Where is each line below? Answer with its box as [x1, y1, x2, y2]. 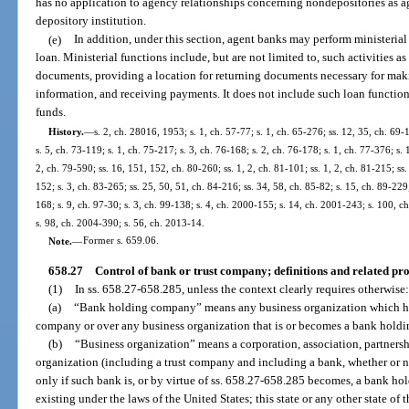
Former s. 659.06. [82, 235, 159, 246]
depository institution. [36, 14, 147, 28]
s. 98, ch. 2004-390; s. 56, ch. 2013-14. [36, 216, 205, 228]
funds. [36, 105, 67, 120]
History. [47, 125, 84, 137]
